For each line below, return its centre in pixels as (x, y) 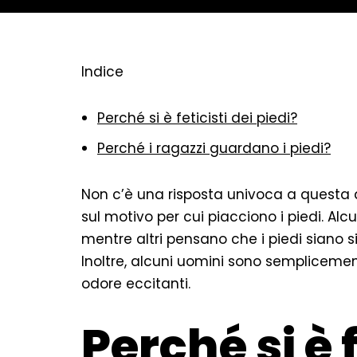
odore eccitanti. (136, 284)
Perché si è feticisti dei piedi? (197, 118)
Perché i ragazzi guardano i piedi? (214, 148)
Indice (102, 72)
